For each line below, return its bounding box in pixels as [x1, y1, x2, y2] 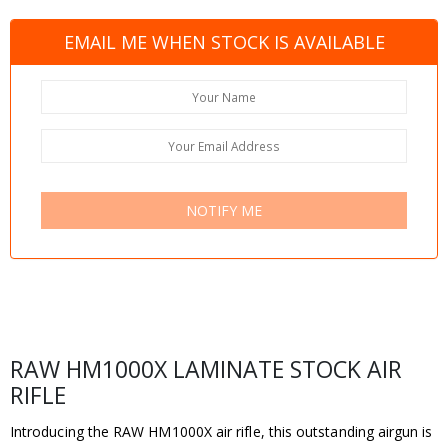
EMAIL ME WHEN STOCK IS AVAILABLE [63, 30, 385, 55]
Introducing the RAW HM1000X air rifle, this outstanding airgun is [10, 421, 433, 441]
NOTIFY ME [186, 201, 262, 221]
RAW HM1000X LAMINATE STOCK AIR [10, 352, 402, 385]
